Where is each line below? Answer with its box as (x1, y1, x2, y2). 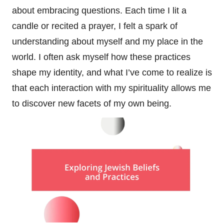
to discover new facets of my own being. (12, 98, 171, 109)
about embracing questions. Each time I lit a (12, 5, 186, 16)
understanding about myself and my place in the (12, 36, 203, 47)
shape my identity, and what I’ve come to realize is (12, 67, 212, 78)
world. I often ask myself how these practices (12, 52, 190, 62)
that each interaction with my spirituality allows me (12, 83, 211, 93)
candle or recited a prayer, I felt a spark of (12, 21, 177, 31)
